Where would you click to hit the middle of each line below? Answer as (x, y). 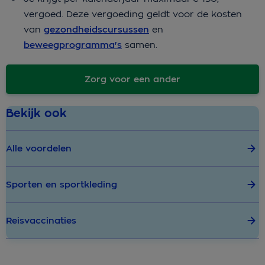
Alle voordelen (39, 149)
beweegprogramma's (73, 45)
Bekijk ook (36, 114)
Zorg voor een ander (132, 80)
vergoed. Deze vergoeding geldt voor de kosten (133, 14)
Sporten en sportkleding (62, 185)
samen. (140, 45)
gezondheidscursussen (96, 30)
